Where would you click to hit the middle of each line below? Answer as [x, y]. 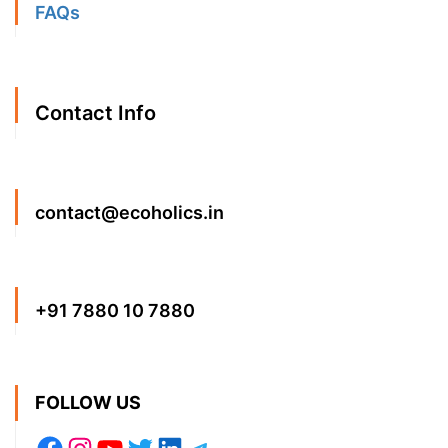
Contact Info [95, 113]
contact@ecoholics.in [129, 213]
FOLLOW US [88, 403]
